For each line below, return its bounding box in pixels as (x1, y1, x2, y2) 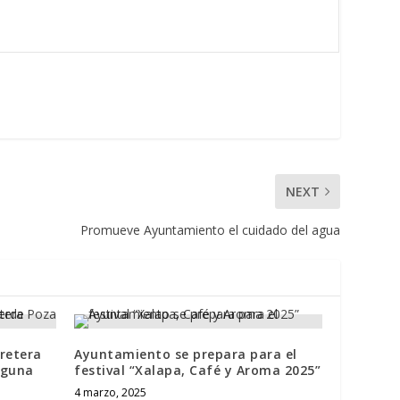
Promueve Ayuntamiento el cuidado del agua (79, 221, 340, 238)
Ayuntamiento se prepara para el (74, 345, 297, 362)
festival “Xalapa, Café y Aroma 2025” (74, 361, 321, 379)
